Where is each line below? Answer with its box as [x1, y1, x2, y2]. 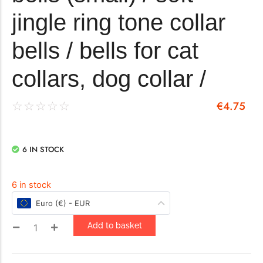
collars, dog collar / [12, 66, 206, 92]
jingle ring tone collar [12, 9, 225, 36]
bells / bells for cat [12, 38, 198, 64]
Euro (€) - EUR [36, 198, 90, 208]
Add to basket [87, 220, 142, 230]
